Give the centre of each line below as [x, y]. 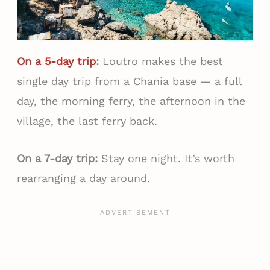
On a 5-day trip [56, 61]
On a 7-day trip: [57, 159]
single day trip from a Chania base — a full [129, 81]
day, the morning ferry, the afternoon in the [131, 101]
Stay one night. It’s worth [166, 159]
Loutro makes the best [161, 61]
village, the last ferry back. [87, 121]
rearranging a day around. [83, 178]
